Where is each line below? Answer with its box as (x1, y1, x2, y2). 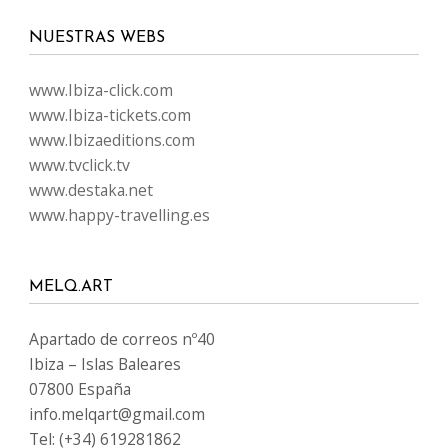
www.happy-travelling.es (29, 203, 210, 226)
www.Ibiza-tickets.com (29, 103, 191, 126)
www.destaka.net (29, 178, 153, 201)
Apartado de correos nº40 (29, 327, 215, 350)
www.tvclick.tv (29, 153, 130, 176)
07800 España (29, 377, 131, 400)
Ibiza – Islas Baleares (29, 352, 181, 375)
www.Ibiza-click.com (29, 78, 173, 101)
